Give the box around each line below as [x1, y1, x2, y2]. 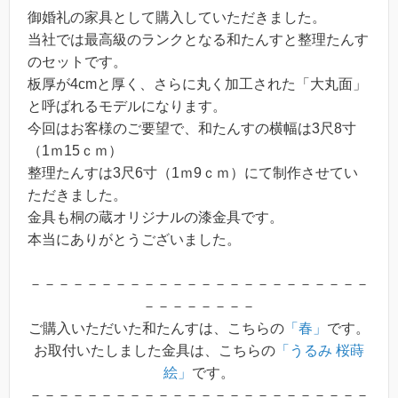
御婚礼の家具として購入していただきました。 [28, 9, 326, 25]
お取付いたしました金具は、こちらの [34, 343, 275, 359]
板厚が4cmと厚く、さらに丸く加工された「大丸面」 [28, 76, 367, 92]
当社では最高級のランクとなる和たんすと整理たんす [28, 31, 369, 47]
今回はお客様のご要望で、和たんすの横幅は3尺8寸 [28, 120, 356, 136]
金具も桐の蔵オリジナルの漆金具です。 [28, 209, 283, 225]
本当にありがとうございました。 [28, 231, 241, 247]
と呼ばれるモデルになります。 [28, 98, 227, 114]
